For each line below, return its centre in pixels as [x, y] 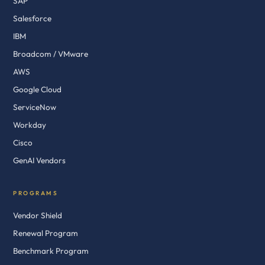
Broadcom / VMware [51, 54]
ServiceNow [35, 107]
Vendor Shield [38, 215]
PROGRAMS [35, 193]
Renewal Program [46, 233]
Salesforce [32, 18]
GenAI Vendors [39, 160]
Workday [30, 125]
